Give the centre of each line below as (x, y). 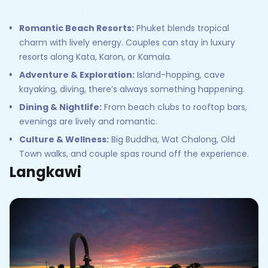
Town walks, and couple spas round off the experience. (134, 153)
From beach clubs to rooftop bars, (174, 107)
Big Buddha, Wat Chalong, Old (172, 139)
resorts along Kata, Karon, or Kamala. (95, 57)
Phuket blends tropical (182, 28)
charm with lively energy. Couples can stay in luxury (127, 42)
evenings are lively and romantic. (88, 121)
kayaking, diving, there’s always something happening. (132, 89)
